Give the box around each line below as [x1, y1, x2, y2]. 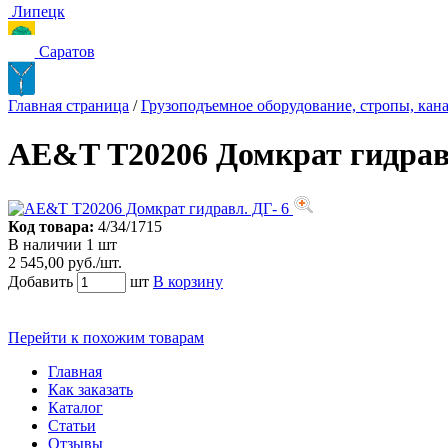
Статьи [48, 416, 96, 434]
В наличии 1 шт [8, 235, 117, 253]
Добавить [8, 272, 73, 290]
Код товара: [8, 217, 94, 235]
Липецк [12, 3, 65, 20]
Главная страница [8, 97, 129, 114]
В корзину [153, 272, 223, 290]
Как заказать [48, 380, 133, 398]
